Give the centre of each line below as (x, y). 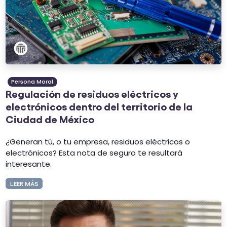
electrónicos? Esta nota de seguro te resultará (94, 153)
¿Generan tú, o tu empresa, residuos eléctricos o (98, 142)
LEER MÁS (24, 183)
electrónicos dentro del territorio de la (99, 106)
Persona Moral (32, 81)
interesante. (29, 164)
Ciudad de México (50, 118)
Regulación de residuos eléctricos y (92, 93)
